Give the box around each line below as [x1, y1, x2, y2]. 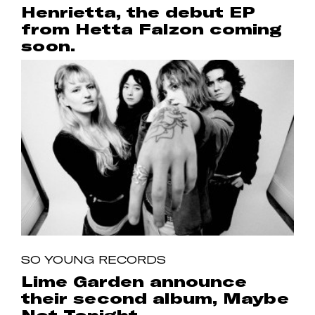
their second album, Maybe [21, 290, 289, 307]
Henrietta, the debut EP [21, 3, 255, 20]
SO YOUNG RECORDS [21, 253, 166, 266]
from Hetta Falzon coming [21, 20, 282, 37]
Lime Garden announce [21, 273, 247, 290]
